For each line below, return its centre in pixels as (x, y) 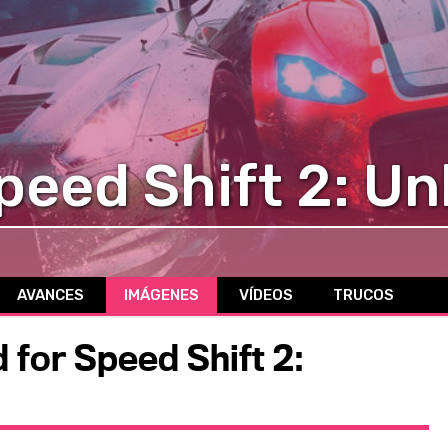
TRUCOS (363, 294)
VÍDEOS (266, 294)
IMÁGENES (161, 294)
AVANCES (50, 294)
